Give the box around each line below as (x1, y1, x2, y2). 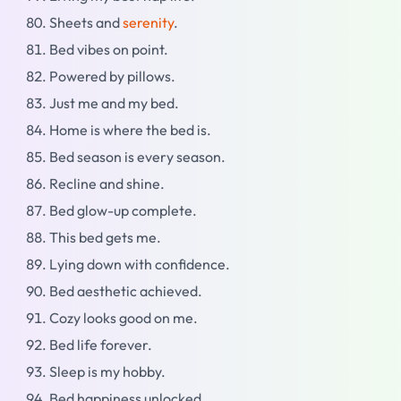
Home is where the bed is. (49, 121, 211, 139)
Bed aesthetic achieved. (49, 282, 202, 300)
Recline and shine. (49, 175, 165, 192)
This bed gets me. (49, 228, 161, 246)
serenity (123, 13, 174, 31)
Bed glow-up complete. (49, 201, 197, 219)
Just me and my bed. (49, 94, 179, 112)
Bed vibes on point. (49, 40, 168, 58)
